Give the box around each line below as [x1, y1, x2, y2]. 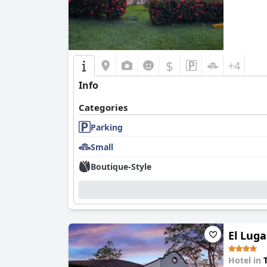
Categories [79, 101, 128, 113]
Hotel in [228, 254, 263, 266]
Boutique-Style [91, 160, 151, 172]
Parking [91, 121, 123, 133]
